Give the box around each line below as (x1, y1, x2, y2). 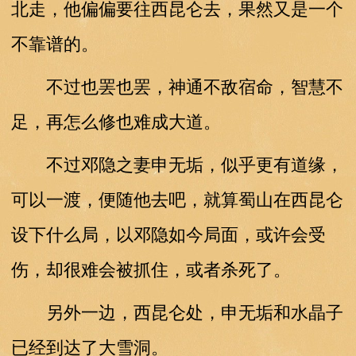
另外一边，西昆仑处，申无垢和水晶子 (10, 302, 343, 323)
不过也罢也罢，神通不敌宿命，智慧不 (10, 76, 343, 97)
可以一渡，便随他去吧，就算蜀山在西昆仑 (10, 189, 343, 210)
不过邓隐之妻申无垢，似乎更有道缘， (10, 154, 343, 175)
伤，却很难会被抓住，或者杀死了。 (10, 259, 291, 280)
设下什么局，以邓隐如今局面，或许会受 (10, 224, 326, 245)
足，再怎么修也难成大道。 (10, 111, 221, 132)
